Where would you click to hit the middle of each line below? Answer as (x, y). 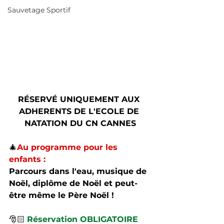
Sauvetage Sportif (39, 10)
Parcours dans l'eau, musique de (79, 171)
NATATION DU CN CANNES (80, 123)
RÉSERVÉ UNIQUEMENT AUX (80, 99)
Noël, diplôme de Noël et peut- (73, 183)
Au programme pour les (68, 147)
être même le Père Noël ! (63, 195)
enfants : (28, 159)
